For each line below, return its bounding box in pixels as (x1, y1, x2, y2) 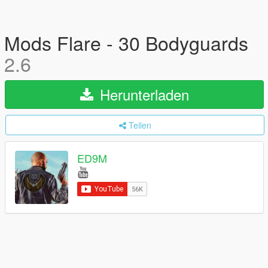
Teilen (128, 119, 151, 131)
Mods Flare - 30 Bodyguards (4, 29, 248, 56)
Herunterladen (95, 84, 189, 105)
